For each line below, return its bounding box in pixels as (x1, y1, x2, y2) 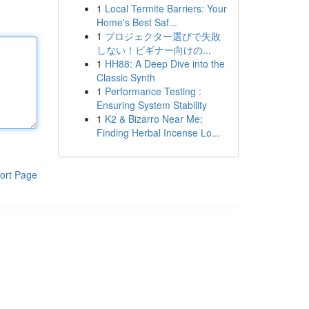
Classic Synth (96, 70, 155, 84)
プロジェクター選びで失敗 (104, 29, 221, 43)
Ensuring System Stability (96, 98, 207, 112)
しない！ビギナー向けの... (96, 43, 211, 57)
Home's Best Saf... (96, 15, 177, 29)
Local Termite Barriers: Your (104, 1, 227, 15)
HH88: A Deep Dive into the (104, 57, 225, 70)
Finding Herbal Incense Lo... (96, 126, 220, 139)
